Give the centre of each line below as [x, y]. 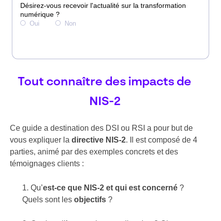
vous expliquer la [41, 140]
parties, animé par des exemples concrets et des [94, 152]
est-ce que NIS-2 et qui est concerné [110, 188]
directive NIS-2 [99, 140]
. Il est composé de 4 [162, 140]
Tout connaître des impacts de [105, 82]
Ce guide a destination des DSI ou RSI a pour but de [101, 128]
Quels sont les [48, 200]
